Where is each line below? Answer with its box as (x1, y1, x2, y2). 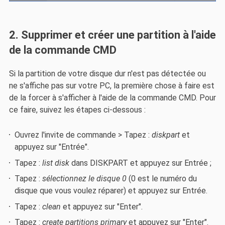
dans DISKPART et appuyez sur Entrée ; (69, 158, 212, 168)
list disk (42, 158, 70, 168)
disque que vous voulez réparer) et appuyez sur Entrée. (15, 186, 208, 196)
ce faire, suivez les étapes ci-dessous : (9, 105, 146, 115)
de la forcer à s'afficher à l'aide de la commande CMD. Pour (9, 93, 216, 103)
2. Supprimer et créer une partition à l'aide (9, 28, 216, 41)
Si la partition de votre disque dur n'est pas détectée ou (9, 69, 206, 79)
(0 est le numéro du (127, 174, 197, 184)
